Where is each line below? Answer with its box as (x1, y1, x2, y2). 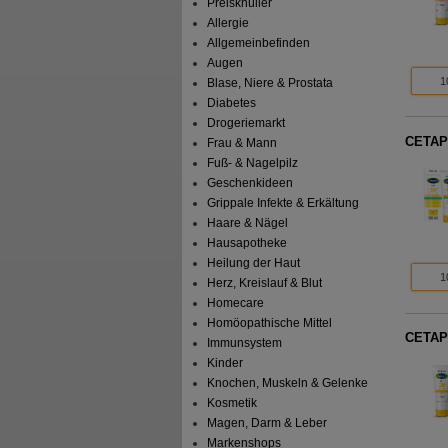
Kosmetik (207, 395, 258, 410)
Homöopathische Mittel (207, 315, 333, 330)
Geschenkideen (207, 175, 294, 190)
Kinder (207, 355, 244, 370)
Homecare (207, 295, 265, 310)
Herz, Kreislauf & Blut (207, 275, 323, 290)
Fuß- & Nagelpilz (207, 155, 299, 170)
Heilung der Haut (207, 255, 301, 270)
